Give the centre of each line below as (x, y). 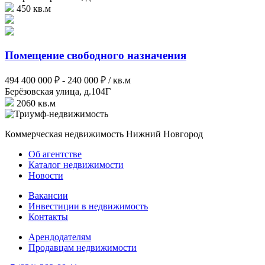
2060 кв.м (36, 103)
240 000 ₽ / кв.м (99, 80)
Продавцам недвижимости (83, 247)
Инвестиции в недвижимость (88, 206)
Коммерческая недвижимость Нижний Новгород (104, 134)
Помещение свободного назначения (96, 56)
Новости (46, 175)
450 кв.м (34, 9)
